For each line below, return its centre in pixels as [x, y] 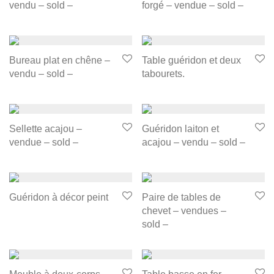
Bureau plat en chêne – [60, 61]
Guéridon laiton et [180, 129]
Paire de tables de [181, 198]
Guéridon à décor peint [59, 198]
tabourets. [163, 74]
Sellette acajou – [46, 129]
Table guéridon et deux [191, 61]
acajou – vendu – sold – [194, 143]
